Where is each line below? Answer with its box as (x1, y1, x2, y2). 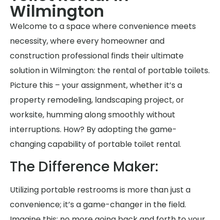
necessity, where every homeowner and (10, 35, 165, 47)
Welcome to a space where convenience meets (10, 20, 196, 32)
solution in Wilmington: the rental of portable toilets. (10, 64, 210, 76)
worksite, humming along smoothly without (10, 109, 175, 120)
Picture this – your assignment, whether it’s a (10, 79, 182, 91)
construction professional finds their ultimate (10, 50, 184, 61)
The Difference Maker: (10, 157, 158, 177)
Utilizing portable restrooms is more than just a (10, 184, 191, 196)
